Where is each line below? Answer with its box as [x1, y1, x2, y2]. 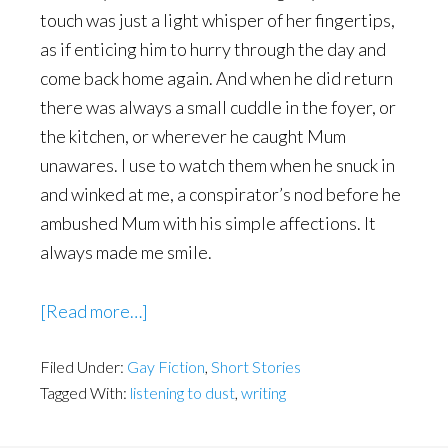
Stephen [147, 328, 211, 350]
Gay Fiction [127, 357, 205, 376]
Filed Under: [40, 357, 127, 376]
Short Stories [211, 357, 301, 376]
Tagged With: [40, 383, 130, 402]
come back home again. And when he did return [40, 67, 393, 89]
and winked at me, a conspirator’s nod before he [40, 183, 401, 205]
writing [241, 383, 286, 402]
